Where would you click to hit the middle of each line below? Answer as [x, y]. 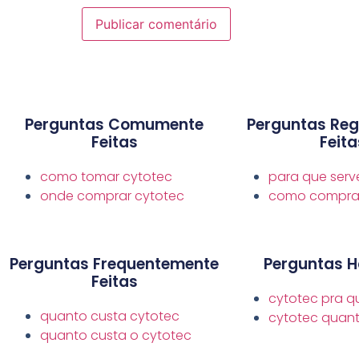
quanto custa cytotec [110, 317]
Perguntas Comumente [114, 125]
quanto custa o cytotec [116, 336]
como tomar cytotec [106, 177]
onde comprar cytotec [112, 196]
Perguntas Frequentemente [114, 264]
